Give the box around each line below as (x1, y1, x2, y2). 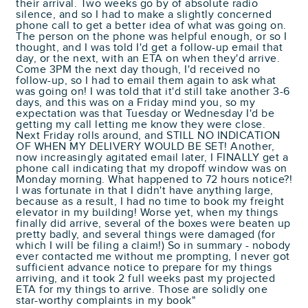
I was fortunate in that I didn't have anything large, (16, 184, 274, 197)
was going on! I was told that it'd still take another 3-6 (16, 85, 290, 98)
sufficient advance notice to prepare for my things (16, 261, 272, 274)
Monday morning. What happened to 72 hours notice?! (16, 173, 292, 186)
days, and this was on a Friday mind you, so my (16, 96, 255, 109)
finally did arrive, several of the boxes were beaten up (16, 217, 291, 230)
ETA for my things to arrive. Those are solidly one (16, 283, 267, 296)
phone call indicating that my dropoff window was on (16, 162, 287, 175)
